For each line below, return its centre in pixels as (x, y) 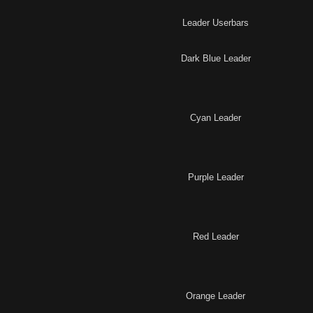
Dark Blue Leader (216, 59)
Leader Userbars (216, 23)
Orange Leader (216, 296)
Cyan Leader (216, 118)
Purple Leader (216, 177)
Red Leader (216, 237)
